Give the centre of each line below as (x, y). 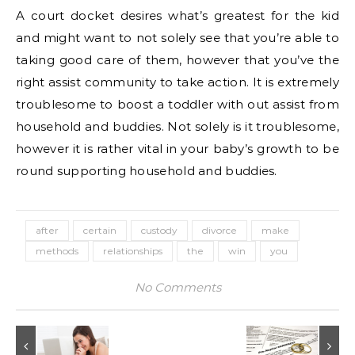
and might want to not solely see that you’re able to (177, 38)
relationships (133, 251)
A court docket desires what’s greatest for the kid (177, 16)
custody (159, 231)
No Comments (177, 288)
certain (100, 231)
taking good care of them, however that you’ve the (177, 60)
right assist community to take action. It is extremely (177, 82)
